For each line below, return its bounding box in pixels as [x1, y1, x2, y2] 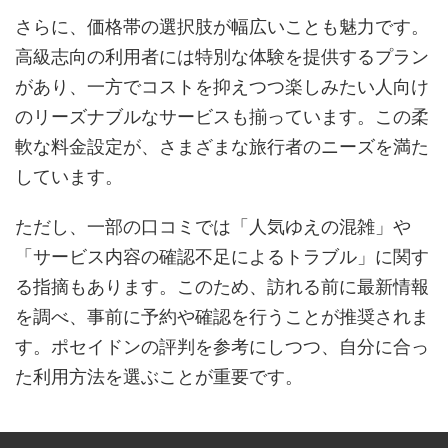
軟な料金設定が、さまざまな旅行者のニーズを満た [15, 135, 429, 157]
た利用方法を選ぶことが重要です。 [15, 365, 303, 387]
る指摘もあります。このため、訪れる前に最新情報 [15, 275, 429, 297]
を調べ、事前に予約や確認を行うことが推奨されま [15, 305, 429, 327]
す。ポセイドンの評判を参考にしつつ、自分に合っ [15, 335, 429, 357]
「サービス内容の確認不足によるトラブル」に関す [15, 245, 429, 267]
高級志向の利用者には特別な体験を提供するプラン [15, 45, 429, 67]
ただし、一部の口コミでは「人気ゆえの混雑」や [15, 215, 411, 237]
